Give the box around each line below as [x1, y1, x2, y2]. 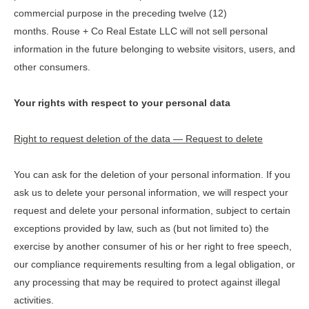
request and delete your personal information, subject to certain [14, 204, 290, 216]
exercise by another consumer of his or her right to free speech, [14, 240, 292, 252]
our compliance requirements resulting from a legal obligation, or [14, 258, 295, 270]
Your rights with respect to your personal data [14, 97, 230, 108]
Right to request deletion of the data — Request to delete [14, 132, 263, 144]
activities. [14, 294, 54, 306]
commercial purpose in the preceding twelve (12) [14, 7, 227, 19]
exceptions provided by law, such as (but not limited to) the [14, 222, 269, 234]
